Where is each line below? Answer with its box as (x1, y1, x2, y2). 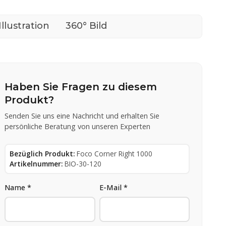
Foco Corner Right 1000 (77, 148, 153, 158)
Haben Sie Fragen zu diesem (5, 80, 157, 93)
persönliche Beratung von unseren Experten (5, 121, 151, 131)
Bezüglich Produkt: (10, 148, 75, 158)
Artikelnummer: (10, 158, 63, 168)
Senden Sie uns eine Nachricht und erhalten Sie (5, 110, 160, 121)
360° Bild (66, 20, 107, 31)
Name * (5, 182, 32, 192)
